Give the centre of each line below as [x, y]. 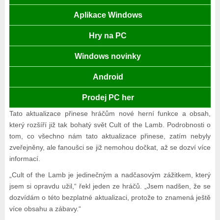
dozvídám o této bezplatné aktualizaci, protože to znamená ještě [110, 198]
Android [108, 77]
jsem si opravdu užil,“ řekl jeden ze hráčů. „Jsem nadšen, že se [110, 186]
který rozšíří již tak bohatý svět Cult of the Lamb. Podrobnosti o [110, 125]
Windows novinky [108, 56]
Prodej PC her [108, 98]
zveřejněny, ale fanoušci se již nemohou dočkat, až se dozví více [110, 148]
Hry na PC [108, 36]
